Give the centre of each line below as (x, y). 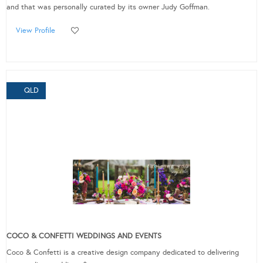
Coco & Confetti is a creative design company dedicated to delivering (123, 253)
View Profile (36, 31)
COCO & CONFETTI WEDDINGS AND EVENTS (84, 236)
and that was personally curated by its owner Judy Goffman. (108, 7)
